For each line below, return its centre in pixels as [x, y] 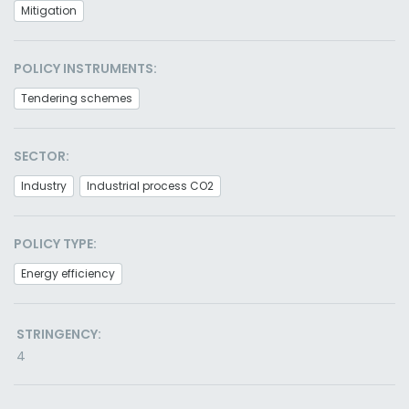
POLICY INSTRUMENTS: [85, 68]
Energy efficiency [68, 273]
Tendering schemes [77, 98]
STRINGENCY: [59, 334]
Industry [44, 186]
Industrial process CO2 [150, 186]
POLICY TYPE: [55, 244]
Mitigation [49, 10]
